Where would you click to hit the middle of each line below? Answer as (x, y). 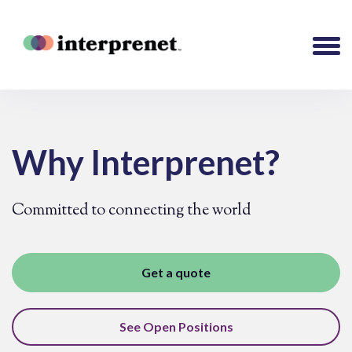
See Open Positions (176, 327)
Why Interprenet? (146, 163)
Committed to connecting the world (131, 211)
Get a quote (176, 273)
